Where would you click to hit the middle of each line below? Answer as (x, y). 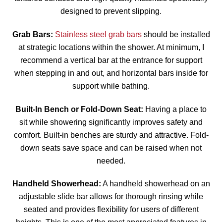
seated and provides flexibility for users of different (111, 210)
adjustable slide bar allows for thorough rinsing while (111, 197)
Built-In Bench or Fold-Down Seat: (79, 109)
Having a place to (175, 109)
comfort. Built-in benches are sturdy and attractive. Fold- (111, 135)
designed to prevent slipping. (111, 11)
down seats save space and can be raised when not (111, 148)
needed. (111, 161)
